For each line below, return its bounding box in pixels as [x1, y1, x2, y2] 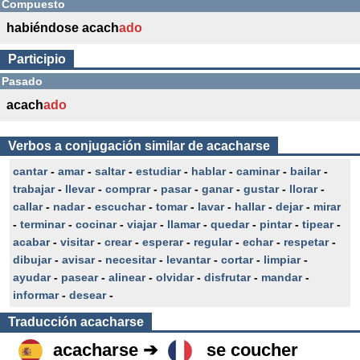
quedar [211, 218, 249, 231]
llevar [65, 182, 95, 195]
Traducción [8, 315, 80, 329]
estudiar [136, 165, 181, 178]
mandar [261, 271, 302, 284]
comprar [105, 182, 150, 195]
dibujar [13, 253, 51, 266]
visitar [60, 235, 94, 248]
